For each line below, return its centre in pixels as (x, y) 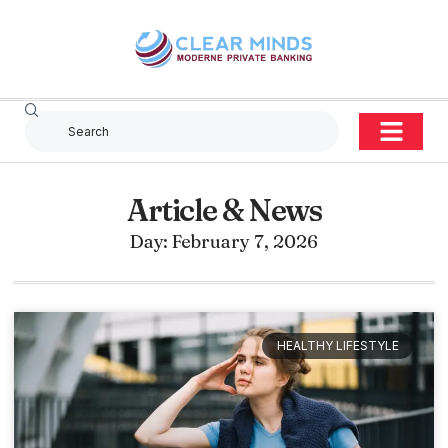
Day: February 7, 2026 (224, 241)
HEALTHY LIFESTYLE (337, 346)
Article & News (224, 210)
